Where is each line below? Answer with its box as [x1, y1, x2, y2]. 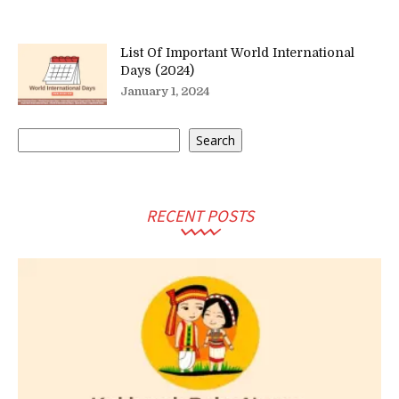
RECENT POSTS [145, 204, 254, 226]
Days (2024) [120, 63, 194, 77]
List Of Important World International [120, 45, 354, 60]
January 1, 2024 [120, 85, 210, 98]
